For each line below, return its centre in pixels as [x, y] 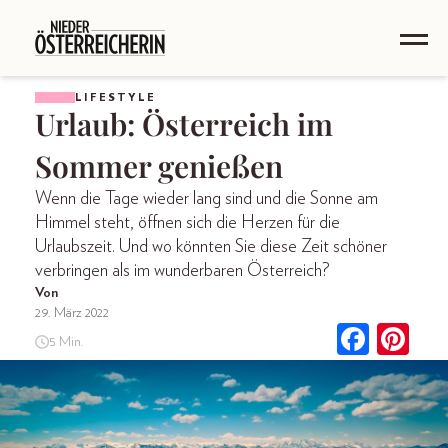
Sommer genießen [159, 166]
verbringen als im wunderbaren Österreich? [182, 271]
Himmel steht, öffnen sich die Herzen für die [187, 223]
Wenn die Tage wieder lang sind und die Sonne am [206, 199]
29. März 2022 [72, 313]
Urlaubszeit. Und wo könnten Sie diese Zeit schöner [211, 247]
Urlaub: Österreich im [184, 124]
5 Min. [66, 341]
